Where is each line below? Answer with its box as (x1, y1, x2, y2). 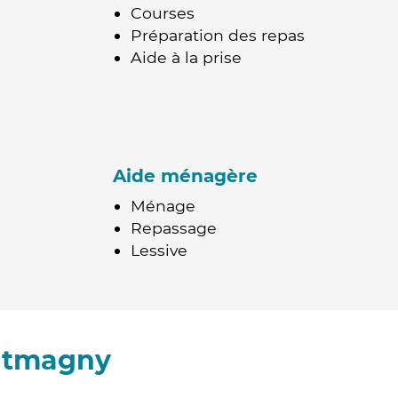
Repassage (131, 219, 217, 237)
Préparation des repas (131, 26, 305, 44)
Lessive (131, 241, 187, 259)
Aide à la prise (131, 48, 242, 67)
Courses (131, 4, 195, 22)
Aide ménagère (113, 165, 258, 187)
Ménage (131, 196, 195, 215)
